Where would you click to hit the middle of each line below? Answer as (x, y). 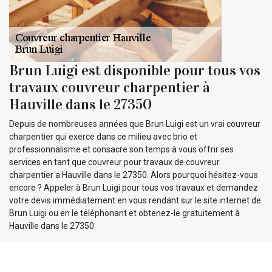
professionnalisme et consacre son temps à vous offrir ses (121, 149)
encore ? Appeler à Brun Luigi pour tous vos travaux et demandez (134, 187)
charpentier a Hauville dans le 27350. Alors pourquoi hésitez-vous (134, 175)
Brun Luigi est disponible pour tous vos (135, 70)
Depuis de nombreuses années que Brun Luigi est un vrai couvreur (135, 124)
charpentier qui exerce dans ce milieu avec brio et (103, 136)
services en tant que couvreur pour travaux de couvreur (114, 162)
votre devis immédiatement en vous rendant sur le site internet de (135, 200)
